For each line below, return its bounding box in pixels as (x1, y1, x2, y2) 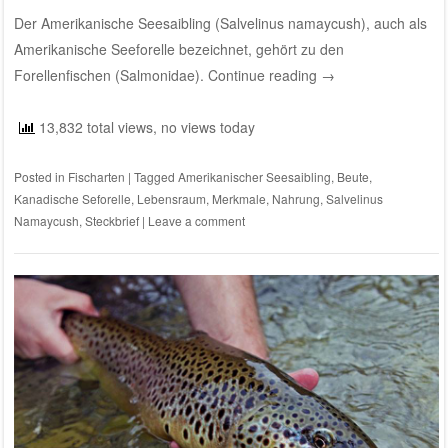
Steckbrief (84, 212, 139, 230)
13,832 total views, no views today (34, 117, 255, 138)
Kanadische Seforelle (13, 190, 131, 208)
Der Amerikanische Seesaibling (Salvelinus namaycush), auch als (13, 13, 427, 34)
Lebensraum (136, 190, 206, 208)
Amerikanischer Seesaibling (177, 168, 331, 186)
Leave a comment (147, 212, 245, 230)
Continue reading (207, 65, 321, 86)
